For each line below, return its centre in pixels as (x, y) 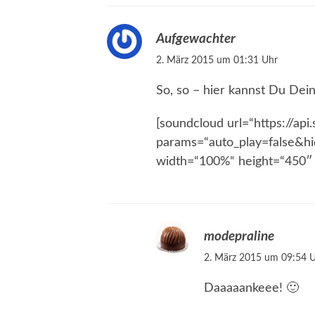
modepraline (239, 237)
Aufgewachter (196, 39)
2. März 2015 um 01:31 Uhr (217, 60)
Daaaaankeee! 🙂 (251, 289)
